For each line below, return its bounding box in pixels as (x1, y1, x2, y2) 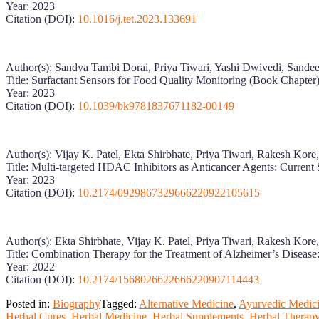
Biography (53, 297, 100, 310)
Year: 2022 (6, 260, 55, 273)
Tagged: (100, 297, 139, 310)
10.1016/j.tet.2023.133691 (78, 12, 197, 25)
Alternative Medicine (139, 297, 234, 310)
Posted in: (6, 297, 53, 310)
